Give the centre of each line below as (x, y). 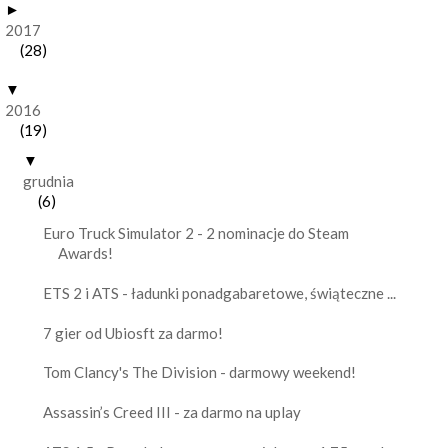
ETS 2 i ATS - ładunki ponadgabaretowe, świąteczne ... (219, 292)
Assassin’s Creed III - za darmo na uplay (171, 412)
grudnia (48, 181)
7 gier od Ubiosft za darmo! (132, 332)
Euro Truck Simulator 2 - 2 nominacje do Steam (195, 233)
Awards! (85, 253)
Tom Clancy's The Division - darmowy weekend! (199, 372)
